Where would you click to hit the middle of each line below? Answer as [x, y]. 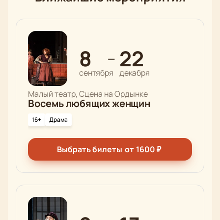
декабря [134, 73]
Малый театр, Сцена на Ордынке [88, 94]
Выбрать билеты [90, 150]
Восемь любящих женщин [89, 104]
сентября [96, 73]
